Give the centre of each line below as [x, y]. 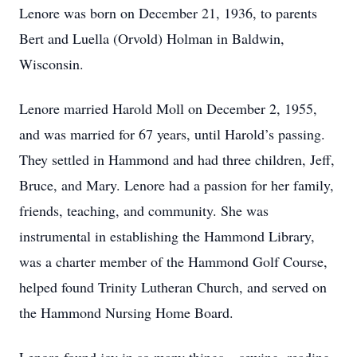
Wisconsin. [51, 64]
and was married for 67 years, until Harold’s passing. [172, 134]
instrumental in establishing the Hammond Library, [167, 236]
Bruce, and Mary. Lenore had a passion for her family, [177, 185]
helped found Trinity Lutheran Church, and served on [173, 287]
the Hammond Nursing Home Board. [126, 312]
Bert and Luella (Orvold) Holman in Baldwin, [152, 38]
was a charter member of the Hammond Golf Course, [173, 261]
